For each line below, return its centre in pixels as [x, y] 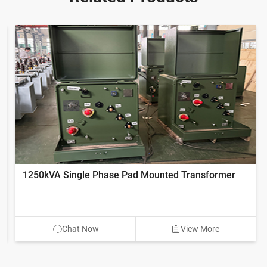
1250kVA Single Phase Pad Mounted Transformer [126, 175]
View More [198, 229]
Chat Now [78, 229]
